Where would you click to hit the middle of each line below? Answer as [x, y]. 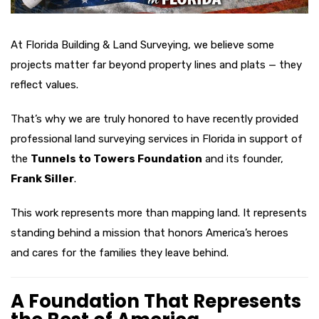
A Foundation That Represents [156, 301]
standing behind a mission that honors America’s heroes [150, 232]
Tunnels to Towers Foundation [116, 158]
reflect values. [45, 84]
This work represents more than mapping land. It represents [159, 213]
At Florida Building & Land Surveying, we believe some [142, 45]
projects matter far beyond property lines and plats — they [156, 64]
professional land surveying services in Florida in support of [157, 138]
